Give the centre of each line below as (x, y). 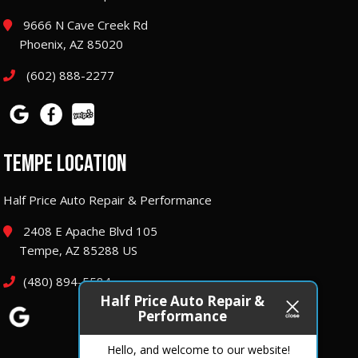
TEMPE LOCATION (65, 163)
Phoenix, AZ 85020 (71, 44)
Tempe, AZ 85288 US (78, 250)
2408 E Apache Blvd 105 (89, 231)
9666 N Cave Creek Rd (84, 25)
